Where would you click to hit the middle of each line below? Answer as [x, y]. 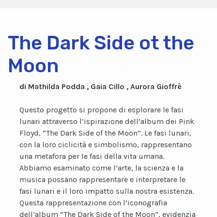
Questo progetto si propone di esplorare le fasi [101, 110]
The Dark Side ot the [101, 43]
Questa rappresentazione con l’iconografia [93, 203]
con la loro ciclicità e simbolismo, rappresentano [106, 145]
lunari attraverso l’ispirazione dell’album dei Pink [107, 121]
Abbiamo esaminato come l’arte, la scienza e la [101, 168]
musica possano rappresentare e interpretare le [102, 179]
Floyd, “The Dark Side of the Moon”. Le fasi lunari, [105, 133]
